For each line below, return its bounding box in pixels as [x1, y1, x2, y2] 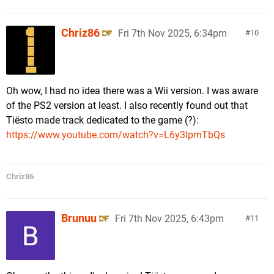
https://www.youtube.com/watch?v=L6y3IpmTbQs [6, 129, 225, 141]
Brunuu [61, 212, 97, 224]
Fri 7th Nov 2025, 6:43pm [115, 213, 224, 224]
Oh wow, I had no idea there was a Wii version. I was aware [6, 85, 258, 97]
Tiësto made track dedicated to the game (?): [6, 114, 199, 126]
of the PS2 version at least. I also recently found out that [6, 100, 248, 111]
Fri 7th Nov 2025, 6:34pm [118, 28, 227, 39]
